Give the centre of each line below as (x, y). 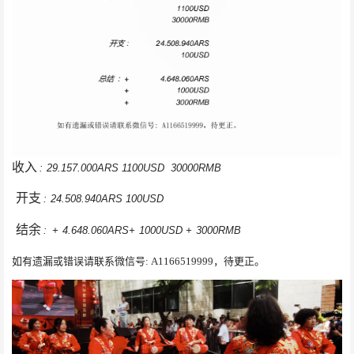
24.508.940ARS (88, 198)
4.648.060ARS (96, 230)
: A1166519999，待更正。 (205, 261)
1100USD (146, 168)
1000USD (162, 230)
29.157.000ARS (84, 168)
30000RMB (196, 168)
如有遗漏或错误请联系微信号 (79, 261)
